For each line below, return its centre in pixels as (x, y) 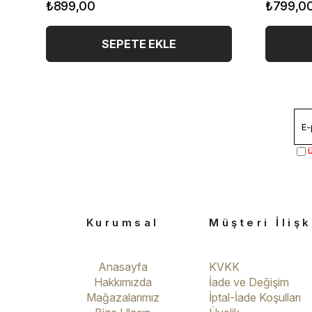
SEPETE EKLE (139, 44)
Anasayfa (123, 266)
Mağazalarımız (123, 297)
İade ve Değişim (249, 282)
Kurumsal (123, 222)
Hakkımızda (123, 282)
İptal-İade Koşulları (255, 297)
